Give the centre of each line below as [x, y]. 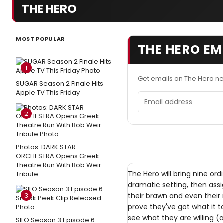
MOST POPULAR [41, 39]
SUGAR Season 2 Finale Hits [59, 83]
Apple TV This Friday [48, 92]
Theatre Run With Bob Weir [58, 165]
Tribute [27, 174]
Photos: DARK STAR [46, 147]
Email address [165, 97]
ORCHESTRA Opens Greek [57, 156]
